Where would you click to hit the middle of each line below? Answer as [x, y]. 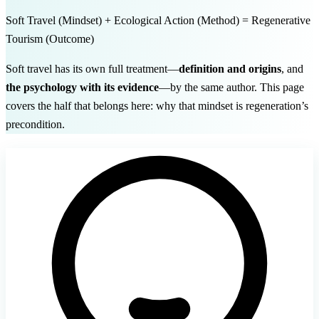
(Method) [218, 21]
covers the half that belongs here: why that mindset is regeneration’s [157, 106]
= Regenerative [275, 21]
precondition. [35, 125]
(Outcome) [70, 39]
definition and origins [230, 69]
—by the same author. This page [231, 88]
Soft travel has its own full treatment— [92, 69]
